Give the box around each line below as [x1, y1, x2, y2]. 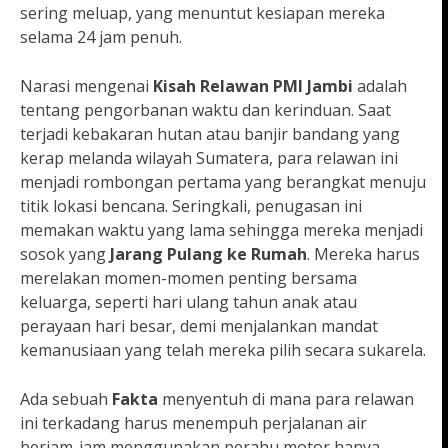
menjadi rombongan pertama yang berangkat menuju [20, 171, 426, 194]
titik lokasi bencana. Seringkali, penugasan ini [20, 195, 362, 218]
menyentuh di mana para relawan [158, 388, 414, 411]
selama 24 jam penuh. [20, 26, 182, 49]
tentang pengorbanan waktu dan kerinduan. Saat [20, 99, 391, 122]
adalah [353, 75, 407, 98]
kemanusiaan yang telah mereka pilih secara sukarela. [20, 339, 426, 362]
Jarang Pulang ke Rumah [110, 243, 307, 266]
